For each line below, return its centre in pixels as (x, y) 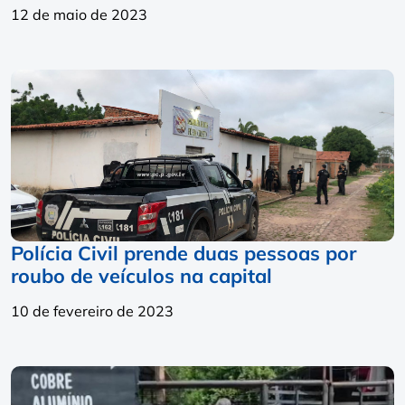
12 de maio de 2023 (79, 15)
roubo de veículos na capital (141, 276)
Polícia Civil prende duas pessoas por (184, 253)
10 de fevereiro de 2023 (92, 311)
